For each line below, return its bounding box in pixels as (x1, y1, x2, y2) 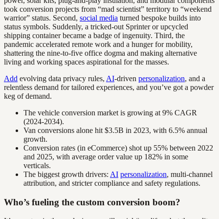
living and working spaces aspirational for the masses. (4, 57, 169, 66)
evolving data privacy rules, (18, 74, 106, 83)
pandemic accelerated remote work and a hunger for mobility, (4, 40, 193, 48)
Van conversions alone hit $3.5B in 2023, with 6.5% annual (23, 126, 207, 134)
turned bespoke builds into (118, 13, 201, 22)
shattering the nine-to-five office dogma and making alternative (4, 48, 197, 57)
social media (80, 13, 118, 22)
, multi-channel (167, 170, 213, 178)
